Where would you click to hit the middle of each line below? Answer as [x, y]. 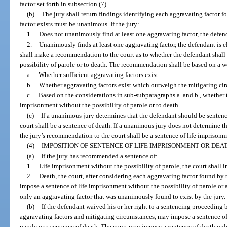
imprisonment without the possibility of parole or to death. [100, 105]
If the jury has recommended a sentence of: [99, 156]
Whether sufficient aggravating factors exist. [99, 74]
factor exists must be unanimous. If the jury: [80, 24]
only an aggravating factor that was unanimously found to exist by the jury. [123, 196]
